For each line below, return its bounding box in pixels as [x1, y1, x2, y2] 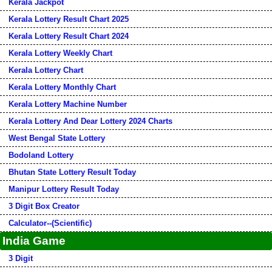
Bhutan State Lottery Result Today [8, 168, 136, 177]
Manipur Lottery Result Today [8, 185, 119, 194]
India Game [2, 234, 66, 247]
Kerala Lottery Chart [8, 66, 83, 75]
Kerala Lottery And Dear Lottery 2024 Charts [8, 117, 172, 126]
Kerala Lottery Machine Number [8, 100, 127, 109]
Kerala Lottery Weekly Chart [8, 49, 112, 58]
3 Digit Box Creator [8, 202, 80, 211]
